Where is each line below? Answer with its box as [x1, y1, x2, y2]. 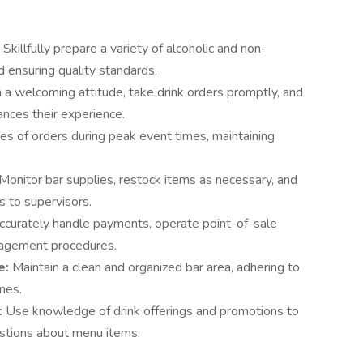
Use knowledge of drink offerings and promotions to [6, 302, 299, 320]
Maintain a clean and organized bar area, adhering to [12, 258, 300, 276]
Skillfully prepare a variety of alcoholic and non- [3, 40, 267, 58]
